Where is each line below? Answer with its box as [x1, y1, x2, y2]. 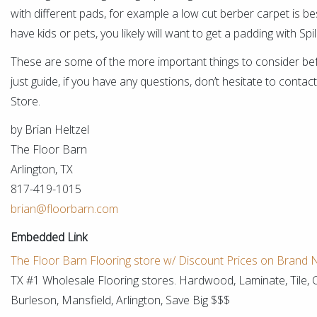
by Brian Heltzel [11, 122, 89, 137]
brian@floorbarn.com [11, 201, 118, 217]
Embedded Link [11, 229, 87, 245]
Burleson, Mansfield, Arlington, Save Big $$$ [11, 292, 230, 308]
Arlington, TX [11, 161, 73, 177]
